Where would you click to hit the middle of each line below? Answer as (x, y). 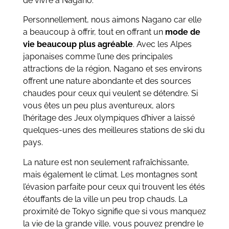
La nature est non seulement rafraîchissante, (106, 162)
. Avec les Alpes (162, 44)
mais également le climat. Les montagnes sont (110, 174)
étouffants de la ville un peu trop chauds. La (105, 199)
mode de (182, 32)
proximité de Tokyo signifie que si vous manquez (114, 211)
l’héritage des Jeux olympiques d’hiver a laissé (109, 118)
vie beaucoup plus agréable (78, 44)
